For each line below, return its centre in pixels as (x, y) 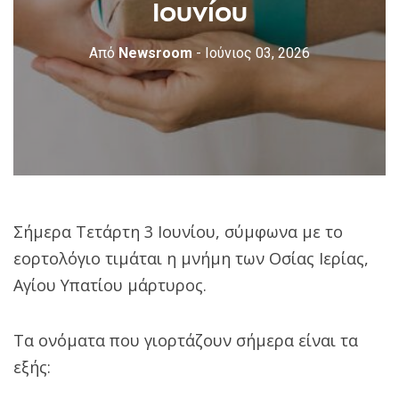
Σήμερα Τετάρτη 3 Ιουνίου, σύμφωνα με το (178, 231)
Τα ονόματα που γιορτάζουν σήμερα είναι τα (186, 340)
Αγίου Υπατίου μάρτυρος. (110, 285)
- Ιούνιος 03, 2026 (253, 53)
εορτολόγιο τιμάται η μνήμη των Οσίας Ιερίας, (191, 258)
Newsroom (154, 53)
